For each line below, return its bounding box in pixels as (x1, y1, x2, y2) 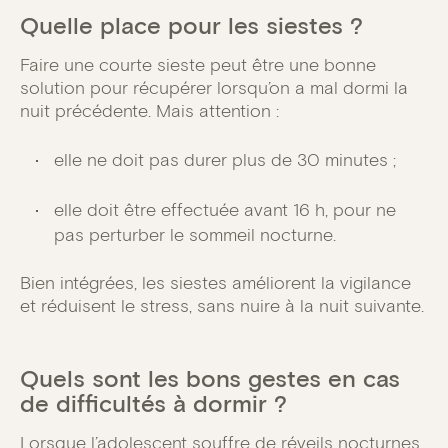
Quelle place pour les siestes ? (20, 11, 363, 41)
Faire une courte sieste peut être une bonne (20, 54, 376, 77)
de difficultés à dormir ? (20, 389, 287, 419)
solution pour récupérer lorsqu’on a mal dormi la (20, 77, 408, 100)
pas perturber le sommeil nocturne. (54, 224, 336, 247)
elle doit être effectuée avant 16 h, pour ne (54, 198, 396, 221)
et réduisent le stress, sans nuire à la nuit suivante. (20, 295, 424, 318)
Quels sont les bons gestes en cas (20, 364, 400, 394)
